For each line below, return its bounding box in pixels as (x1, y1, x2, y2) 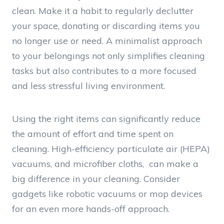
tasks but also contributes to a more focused (12, 64, 196, 76)
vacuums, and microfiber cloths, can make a (12, 157, 198, 169)
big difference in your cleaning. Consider (12, 172, 180, 184)
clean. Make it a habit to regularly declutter (12, 4, 193, 16)
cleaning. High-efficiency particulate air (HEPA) (12, 142, 210, 154)
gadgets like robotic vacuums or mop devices (12, 187, 202, 199)
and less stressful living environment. (12, 79, 165, 91)
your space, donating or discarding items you (12, 19, 200, 31)
